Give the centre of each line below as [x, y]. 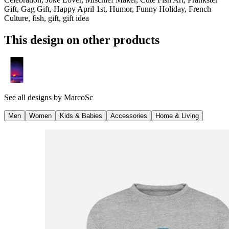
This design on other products [82, 40]
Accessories [129, 116]
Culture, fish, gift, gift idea [47, 18]
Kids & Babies [81, 116]
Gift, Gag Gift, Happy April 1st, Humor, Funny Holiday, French [108, 9]
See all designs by [34, 97]
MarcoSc [78, 97]
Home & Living [177, 116]
